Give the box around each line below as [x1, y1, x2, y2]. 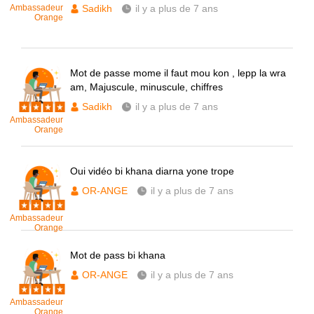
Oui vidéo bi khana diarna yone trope [70, 165, 234, 177]
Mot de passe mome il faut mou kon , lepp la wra [70, 67, 286, 78]
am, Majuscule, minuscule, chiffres [70, 81, 223, 93]
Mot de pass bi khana [70, 250, 165, 261]
